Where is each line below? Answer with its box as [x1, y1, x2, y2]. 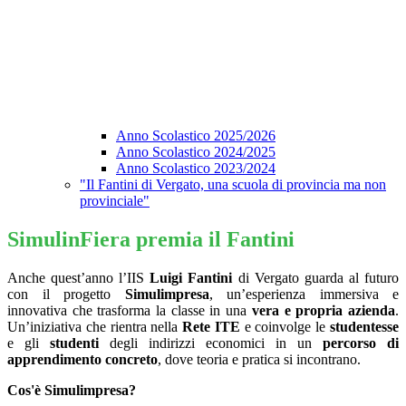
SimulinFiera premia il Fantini [7, 227, 295, 252]
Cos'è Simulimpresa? [7, 382, 136, 399]
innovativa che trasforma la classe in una [7, 303, 252, 319]
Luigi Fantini [150, 270, 233, 286]
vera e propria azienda [251, 303, 396, 319]
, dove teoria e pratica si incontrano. [158, 352, 361, 368]
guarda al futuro [298, 270, 400, 286]
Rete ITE [182, 319, 240, 335]
